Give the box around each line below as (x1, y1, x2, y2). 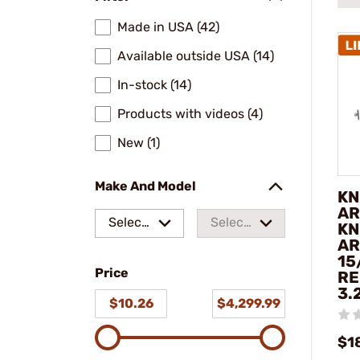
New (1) (117, 135, 160, 150)
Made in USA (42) (117, 19, 219, 35)
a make (108, 240, 151, 256)
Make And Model (95, 178, 196, 194)
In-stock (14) (117, 77, 191, 92)
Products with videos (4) (117, 106, 263, 121)
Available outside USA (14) (117, 48, 274, 63)
